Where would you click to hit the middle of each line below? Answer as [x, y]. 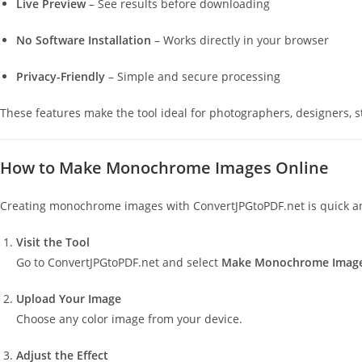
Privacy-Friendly [61, 76]
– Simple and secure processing [193, 76]
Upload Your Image [69, 299]
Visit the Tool [53, 242]
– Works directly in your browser [240, 40]
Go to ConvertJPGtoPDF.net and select [119, 262]
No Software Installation [84, 40]
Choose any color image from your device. [129, 319]
